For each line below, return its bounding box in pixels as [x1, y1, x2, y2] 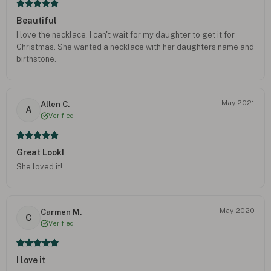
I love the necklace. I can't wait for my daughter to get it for [16, 30, 235, 39]
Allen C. [41, 100, 70, 109]
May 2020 [220, 206, 255, 215]
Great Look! [16, 147, 64, 157]
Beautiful [16, 15, 57, 25]
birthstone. [16, 54, 56, 64]
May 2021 [221, 98, 255, 107]
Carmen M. [41, 207, 82, 217]
